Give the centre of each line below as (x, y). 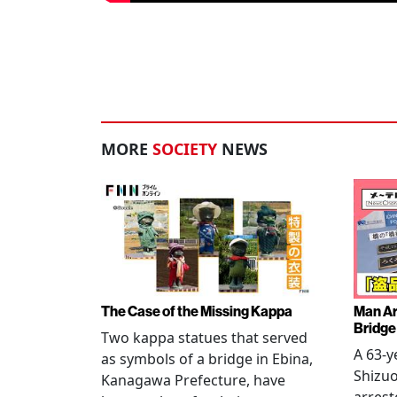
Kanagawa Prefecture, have (193, 381)
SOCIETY (185, 148)
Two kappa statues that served (204, 338)
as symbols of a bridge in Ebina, (207, 359)
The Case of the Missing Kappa (197, 312)
